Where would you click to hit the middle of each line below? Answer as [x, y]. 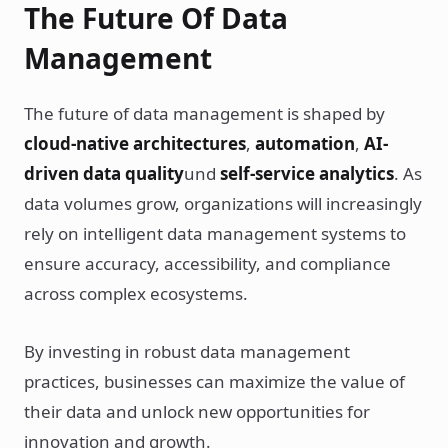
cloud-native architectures [135, 143]
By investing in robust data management [187, 351]
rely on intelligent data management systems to [215, 233]
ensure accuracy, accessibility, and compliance [207, 263]
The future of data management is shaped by [204, 113]
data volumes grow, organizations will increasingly [223, 203]
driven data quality [104, 173]
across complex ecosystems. [136, 293]
